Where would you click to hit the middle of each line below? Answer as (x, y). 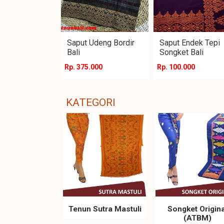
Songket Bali (181, 52)
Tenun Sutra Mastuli (105, 209)
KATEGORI (91, 103)
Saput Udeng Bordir (101, 43)
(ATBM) (197, 218)
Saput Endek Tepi (190, 43)
